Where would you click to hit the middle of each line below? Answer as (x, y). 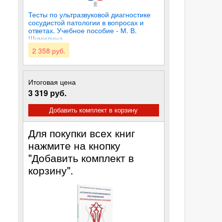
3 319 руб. (48, 93)
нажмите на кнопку (75, 145)
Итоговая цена (52, 82)
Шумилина (46, 38)
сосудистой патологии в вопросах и (86, 22)
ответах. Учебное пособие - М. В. (83, 30)
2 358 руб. (49, 51)
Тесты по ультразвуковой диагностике (90, 14)
